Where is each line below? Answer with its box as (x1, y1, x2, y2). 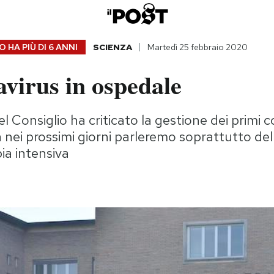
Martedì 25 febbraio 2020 (147, 42, 248, 53)
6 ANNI (48, 42, 78, 53)
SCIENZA (92, 42, 132, 53)
